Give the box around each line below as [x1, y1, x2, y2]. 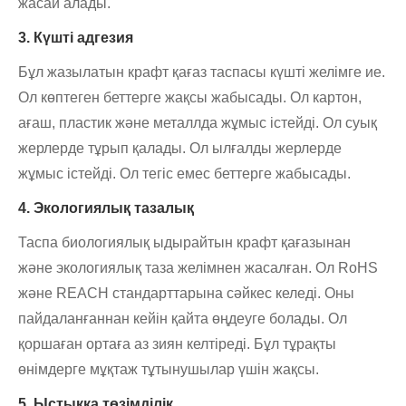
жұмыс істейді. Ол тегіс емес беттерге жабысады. [18, 166, 351, 182]
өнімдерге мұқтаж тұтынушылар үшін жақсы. [18, 362, 319, 378]
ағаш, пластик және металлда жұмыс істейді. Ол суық [18, 115, 377, 131]
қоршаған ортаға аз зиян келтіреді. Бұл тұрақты [18, 336, 336, 353]
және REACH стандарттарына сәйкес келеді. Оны [18, 285, 354, 302]
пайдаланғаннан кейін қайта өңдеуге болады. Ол [18, 311, 347, 327]
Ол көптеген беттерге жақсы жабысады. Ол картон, [18, 90, 362, 106]
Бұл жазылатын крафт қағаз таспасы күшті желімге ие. [18, 64, 385, 81]
